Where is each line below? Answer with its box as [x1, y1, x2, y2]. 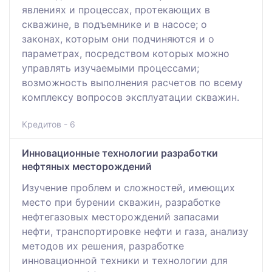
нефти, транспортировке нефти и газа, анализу [22, 225, 248, 238]
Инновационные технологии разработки [22, 147, 218, 160]
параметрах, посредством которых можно [22, 47, 229, 60]
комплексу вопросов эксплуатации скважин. [22, 91, 239, 104]
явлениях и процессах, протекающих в [22, 4, 210, 16]
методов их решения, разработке [22, 240, 184, 253]
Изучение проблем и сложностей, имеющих [22, 182, 235, 194]
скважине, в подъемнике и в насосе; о [22, 18, 207, 31]
